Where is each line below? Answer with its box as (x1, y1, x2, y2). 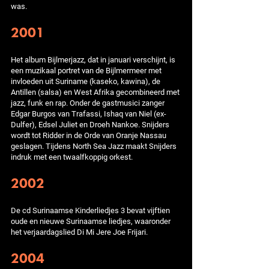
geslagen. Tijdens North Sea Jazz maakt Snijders (11, 141, 177, 151)
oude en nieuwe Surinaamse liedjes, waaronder (11, 216, 171, 226)
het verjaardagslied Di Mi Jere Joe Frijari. (11, 226, 148, 237)
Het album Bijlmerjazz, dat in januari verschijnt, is (11, 54, 175, 65)
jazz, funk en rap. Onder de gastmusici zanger (11, 97, 165, 108)
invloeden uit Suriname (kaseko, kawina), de (11, 76, 160, 86)
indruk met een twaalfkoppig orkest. (11, 151, 133, 162)
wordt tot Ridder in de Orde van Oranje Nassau (11, 130, 166, 141)
